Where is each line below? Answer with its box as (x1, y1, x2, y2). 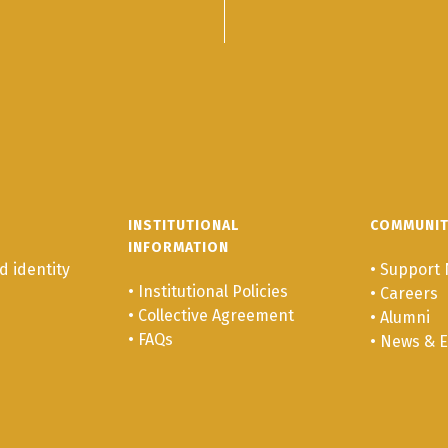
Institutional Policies (137, 281, 288, 301)
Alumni (380, 307, 431, 327)
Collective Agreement (137, 305, 294, 325)
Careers (380, 283, 439, 303)
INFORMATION (127, 238, 229, 256)
